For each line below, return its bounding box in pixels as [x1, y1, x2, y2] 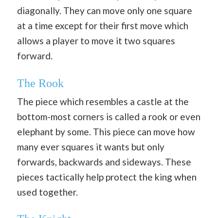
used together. [17, 186, 78, 198]
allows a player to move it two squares [17, 35, 175, 46]
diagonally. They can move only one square [17, 5, 192, 16]
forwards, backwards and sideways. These [17, 156, 191, 167]
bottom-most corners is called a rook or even [17, 110, 200, 122]
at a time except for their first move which [17, 20, 188, 31]
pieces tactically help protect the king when [17, 171, 197, 182]
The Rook [17, 76, 64, 90]
